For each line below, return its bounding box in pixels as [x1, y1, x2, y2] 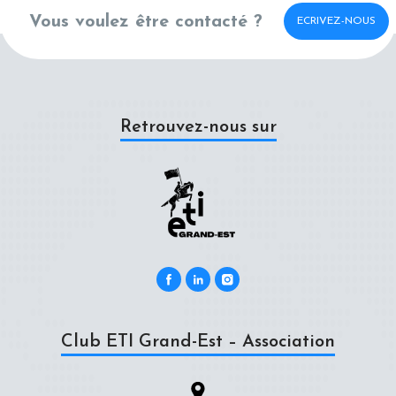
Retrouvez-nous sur [119, 118, 277, 136]
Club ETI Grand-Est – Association [61, 333, 335, 351]
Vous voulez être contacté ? [28, 13, 263, 31]
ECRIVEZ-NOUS [296, 15, 376, 27]
